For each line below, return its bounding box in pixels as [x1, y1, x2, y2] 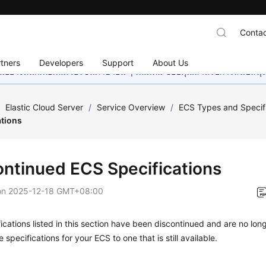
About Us [153, 57, 189, 68]
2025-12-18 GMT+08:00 [8, 186, 104, 196]
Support [102, 57, 134, 68]
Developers [39, 57, 84, 68]
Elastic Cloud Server [5, 102, 84, 112]
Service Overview [97, 102, 166, 112]
